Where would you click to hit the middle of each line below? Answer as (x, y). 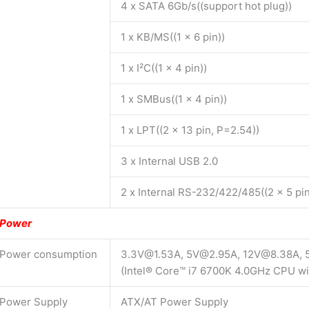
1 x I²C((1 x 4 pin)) (164, 68)
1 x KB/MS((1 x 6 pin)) (173, 37)
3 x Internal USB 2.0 (169, 161)
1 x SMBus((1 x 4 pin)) (174, 99)
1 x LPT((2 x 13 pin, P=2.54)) (190, 130)
